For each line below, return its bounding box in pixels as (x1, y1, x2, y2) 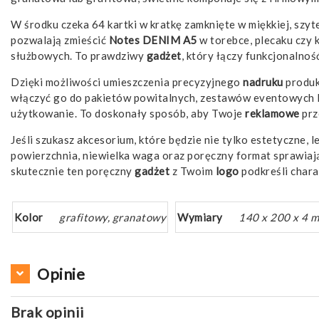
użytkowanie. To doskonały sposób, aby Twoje (11, 106, 245, 120)
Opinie (37, 263, 85, 283)
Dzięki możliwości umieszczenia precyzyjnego (11, 75, 243, 88)
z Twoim (169, 164, 216, 177)
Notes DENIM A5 (108, 33, 197, 46)
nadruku (243, 75, 283, 88)
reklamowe (245, 106, 300, 120)
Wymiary (177, 210, 223, 224)
